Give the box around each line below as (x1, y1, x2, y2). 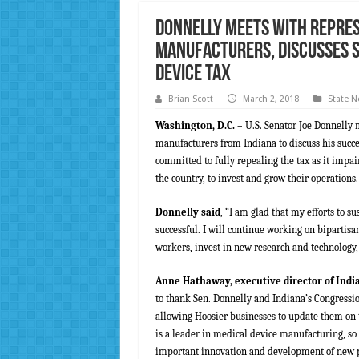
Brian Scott (167, 94, 213, 105)
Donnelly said (155, 206, 220, 219)
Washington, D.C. (155, 119, 235, 132)
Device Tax (155, 63, 231, 87)
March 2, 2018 (242, 94, 299, 105)
